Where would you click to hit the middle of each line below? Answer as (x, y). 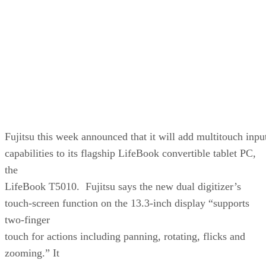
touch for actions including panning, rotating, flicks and (125, 236)
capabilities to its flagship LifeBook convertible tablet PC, (130, 153)
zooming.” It (32, 253)
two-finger (27, 219)
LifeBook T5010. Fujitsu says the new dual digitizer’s (123, 186)
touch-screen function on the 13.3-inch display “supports (127, 203)
